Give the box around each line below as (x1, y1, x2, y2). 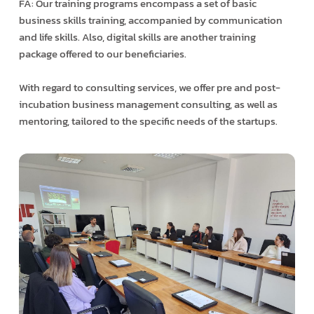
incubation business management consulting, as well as (18, 95, 278, 112)
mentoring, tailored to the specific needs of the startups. (18, 112, 278, 129)
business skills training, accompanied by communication (18, 11, 282, 28)
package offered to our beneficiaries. (18, 45, 186, 62)
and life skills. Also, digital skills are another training (18, 28, 256, 45)
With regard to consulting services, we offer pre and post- (18, 78, 280, 95)
